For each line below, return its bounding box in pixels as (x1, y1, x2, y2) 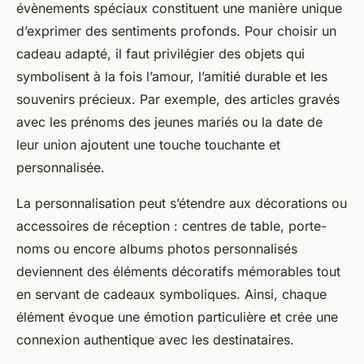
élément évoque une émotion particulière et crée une (16, 309, 338, 326)
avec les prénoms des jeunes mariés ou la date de (16, 114, 323, 131)
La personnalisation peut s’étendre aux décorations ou (16, 195, 347, 212)
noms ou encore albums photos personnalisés (16, 240, 297, 258)
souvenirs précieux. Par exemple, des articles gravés (16, 91, 340, 108)
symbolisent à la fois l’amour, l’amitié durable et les (16, 68, 327, 85)
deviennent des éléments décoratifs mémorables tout (16, 263, 340, 280)
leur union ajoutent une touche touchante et (16, 136, 280, 154)
